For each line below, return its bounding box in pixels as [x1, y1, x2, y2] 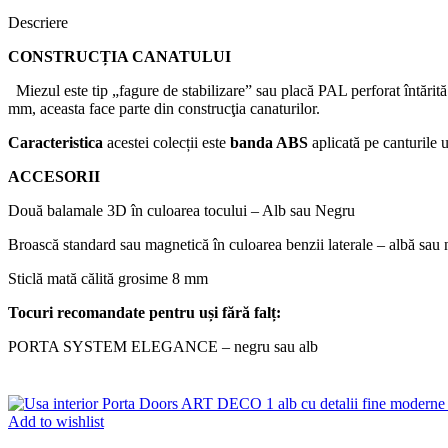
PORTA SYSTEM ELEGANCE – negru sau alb [8, 338, 318, 356]
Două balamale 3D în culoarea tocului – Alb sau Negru [8, 202, 355, 220]
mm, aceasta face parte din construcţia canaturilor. [8, 100, 320, 118]
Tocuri [8, 304, 53, 322]
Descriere [8, 14, 68, 32]
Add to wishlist [8, 413, 104, 431]
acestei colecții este [103, 134, 230, 152]
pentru [149, 304, 195, 322]
